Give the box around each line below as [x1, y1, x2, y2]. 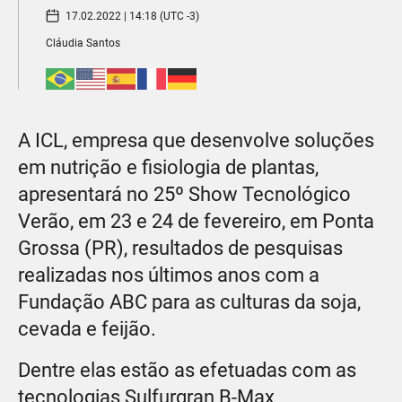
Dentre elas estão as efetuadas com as [18, 358, 356, 381]
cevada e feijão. [18, 317, 156, 340]
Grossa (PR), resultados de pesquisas [18, 236, 343, 259]
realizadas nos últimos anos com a [18, 263, 319, 286]
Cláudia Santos [46, 37, 120, 49]
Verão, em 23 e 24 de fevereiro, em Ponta [18, 209, 374, 232]
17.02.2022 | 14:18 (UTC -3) [66, 9, 199, 22]
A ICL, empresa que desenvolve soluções [18, 128, 374, 152]
